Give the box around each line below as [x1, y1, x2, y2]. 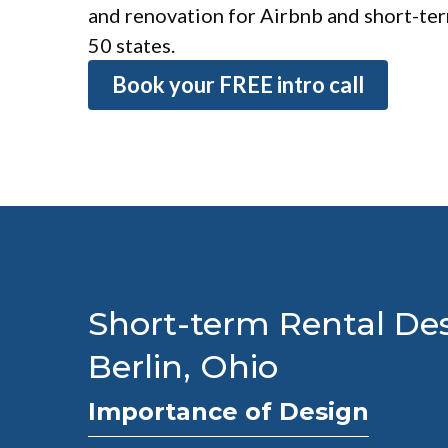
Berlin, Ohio [88, 347, 278, 386]
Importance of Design [88, 397, 369, 426]
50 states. [88, 33, 175, 57]
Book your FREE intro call [112, 71, 364, 98]
